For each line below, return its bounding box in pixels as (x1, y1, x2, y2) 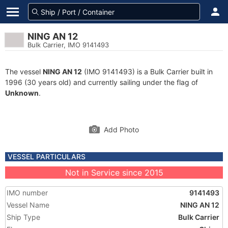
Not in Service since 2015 (65, 167, 163, 178)
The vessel (5, 67, 43, 76)
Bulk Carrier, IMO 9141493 (27, 41, 109, 49)
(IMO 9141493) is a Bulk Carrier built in (82, 67, 213, 76)
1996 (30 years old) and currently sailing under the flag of (5, 78, 198, 87)
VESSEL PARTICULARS (8, 152, 85, 161)
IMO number (7, 188, 48, 197)
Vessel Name (7, 201, 49, 209)
